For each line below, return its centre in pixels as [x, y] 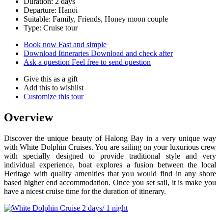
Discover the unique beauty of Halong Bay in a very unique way [110, 138]
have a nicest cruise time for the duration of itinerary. [85, 191]
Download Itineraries [57, 53]
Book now [41, 44]
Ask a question [48, 62]
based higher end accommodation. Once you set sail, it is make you [110, 182]
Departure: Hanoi [51, 10]
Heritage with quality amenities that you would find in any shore [110, 173]
